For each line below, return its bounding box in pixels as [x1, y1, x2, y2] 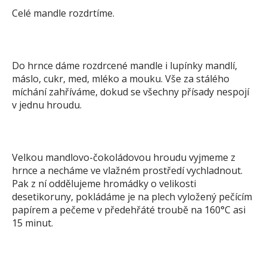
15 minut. [12, 216, 53, 229]
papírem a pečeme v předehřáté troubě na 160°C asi [12, 203, 246, 216]
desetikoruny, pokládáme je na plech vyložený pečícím [12, 190, 252, 203]
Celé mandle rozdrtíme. [12, 7, 114, 20]
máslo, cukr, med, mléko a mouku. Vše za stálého [12, 72, 229, 85]
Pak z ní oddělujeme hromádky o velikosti [12, 177, 196, 190]
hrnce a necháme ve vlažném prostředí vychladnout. [12, 164, 243, 177]
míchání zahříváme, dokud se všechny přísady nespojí [12, 85, 249, 98]
